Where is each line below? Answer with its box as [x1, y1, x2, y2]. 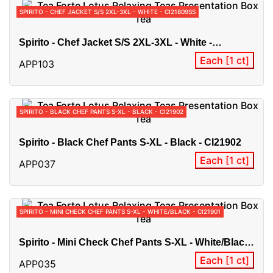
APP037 [19, 157, 55, 170]
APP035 [19, 257, 56, 270]
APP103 [19, 57, 54, 70]
